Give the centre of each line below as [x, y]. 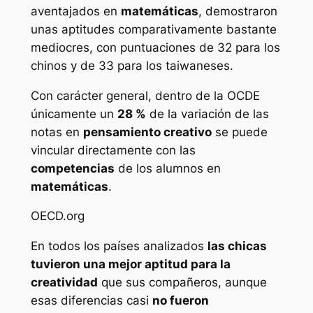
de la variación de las [207, 114]
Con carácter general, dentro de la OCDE [145, 95]
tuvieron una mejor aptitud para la [130, 264]
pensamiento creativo [147, 132]
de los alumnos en [167, 168]
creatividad [64, 283]
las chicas [237, 246]
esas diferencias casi [91, 301]
